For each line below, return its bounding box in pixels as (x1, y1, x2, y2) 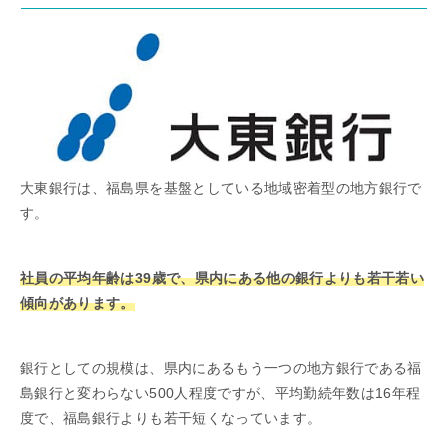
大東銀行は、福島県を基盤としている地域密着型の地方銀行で (20, 180, 422, 197)
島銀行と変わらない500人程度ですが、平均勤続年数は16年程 (20, 385, 421, 402)
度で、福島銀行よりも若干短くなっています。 (20, 410, 322, 427)
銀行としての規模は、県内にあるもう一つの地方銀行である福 (20, 360, 422, 377)
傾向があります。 (20, 295, 135, 312)
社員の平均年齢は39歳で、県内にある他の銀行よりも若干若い (20, 270, 425, 287)
